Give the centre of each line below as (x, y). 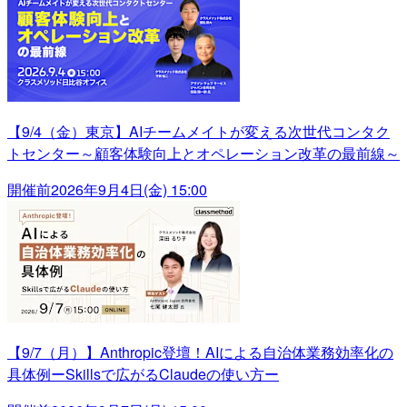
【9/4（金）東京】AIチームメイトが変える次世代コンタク (199, 132)
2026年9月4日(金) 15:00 (129, 190)
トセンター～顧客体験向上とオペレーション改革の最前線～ (203, 154)
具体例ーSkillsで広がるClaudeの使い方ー (143, 374)
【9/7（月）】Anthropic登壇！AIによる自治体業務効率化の (200, 352)
